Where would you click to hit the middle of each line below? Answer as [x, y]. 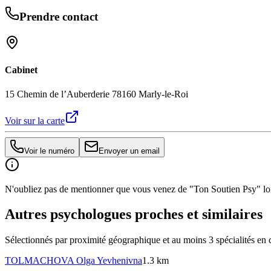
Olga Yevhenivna [109, 261]
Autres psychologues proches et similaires [134, 214]
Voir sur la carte [35, 120]
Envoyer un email [129, 151]
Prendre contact [59, 17]
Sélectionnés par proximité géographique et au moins [107, 240]
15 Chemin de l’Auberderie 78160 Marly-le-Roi [96, 94]
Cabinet [21, 70]
